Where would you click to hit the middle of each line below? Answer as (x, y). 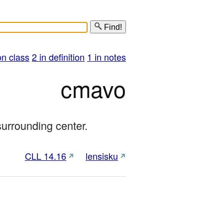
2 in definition (58, 57)
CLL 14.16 (46, 156)
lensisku (102, 156)
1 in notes (107, 57)
